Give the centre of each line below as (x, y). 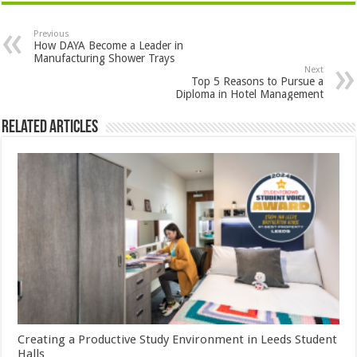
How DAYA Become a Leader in (109, 46)
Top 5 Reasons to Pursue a (257, 82)
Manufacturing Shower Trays (104, 59)
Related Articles (50, 128)
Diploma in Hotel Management (249, 94)
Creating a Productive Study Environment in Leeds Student (178, 340)
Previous (52, 34)
